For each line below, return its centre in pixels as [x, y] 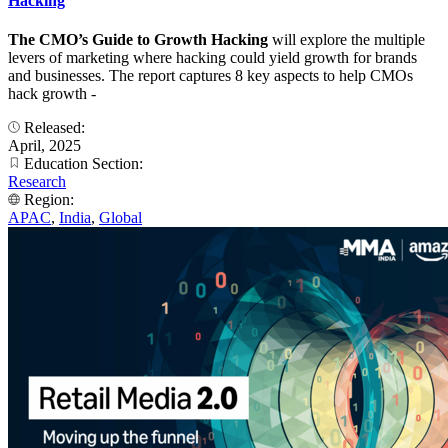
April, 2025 [44, 146]
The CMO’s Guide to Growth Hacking [138, 40]
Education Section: [83, 164]
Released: [54, 128]
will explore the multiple [346, 40]
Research [37, 182]
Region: [49, 200]
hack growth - [52, 94]
